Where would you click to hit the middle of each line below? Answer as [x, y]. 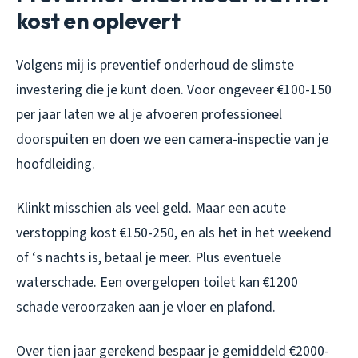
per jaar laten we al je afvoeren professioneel [149, 114]
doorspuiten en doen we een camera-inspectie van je [172, 139]
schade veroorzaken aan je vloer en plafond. [146, 307]
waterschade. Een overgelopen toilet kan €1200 [157, 282]
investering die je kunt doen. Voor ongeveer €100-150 [174, 89]
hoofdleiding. [56, 164]
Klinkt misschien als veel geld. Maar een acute [151, 208]
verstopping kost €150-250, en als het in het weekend [174, 233]
